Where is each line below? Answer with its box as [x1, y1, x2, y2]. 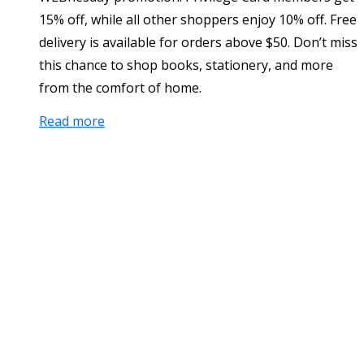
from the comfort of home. [39, 79, 201, 97]
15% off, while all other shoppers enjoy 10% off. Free [39, 11, 357, 29]
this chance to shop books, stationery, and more [39, 56, 333, 75]
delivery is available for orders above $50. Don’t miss [39, 33, 357, 52]
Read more [39, 112, 105, 131]
